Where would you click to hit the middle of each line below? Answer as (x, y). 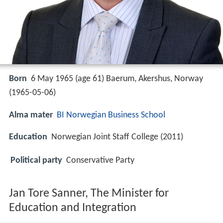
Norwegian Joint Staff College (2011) (117, 137)
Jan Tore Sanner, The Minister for (89, 194)
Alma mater (31, 115)
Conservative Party (100, 160)
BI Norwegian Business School (111, 115)
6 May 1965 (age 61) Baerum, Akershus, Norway (117, 79)
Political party (36, 160)
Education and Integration (72, 208)
